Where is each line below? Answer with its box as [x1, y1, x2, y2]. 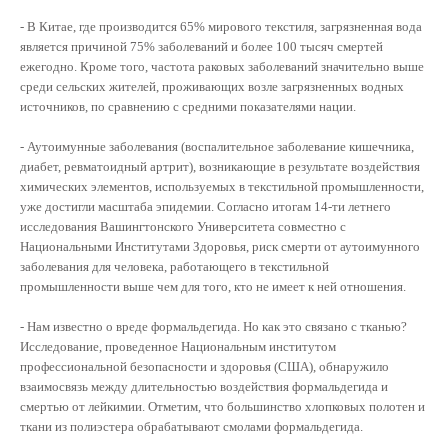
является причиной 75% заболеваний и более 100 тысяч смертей [20, 38, 383, 54]
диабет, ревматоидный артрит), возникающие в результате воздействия [20, 158, 420, 174]
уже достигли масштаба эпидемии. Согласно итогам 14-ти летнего [20, 198, 391, 214]
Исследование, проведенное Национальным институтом [20, 338, 336, 354]
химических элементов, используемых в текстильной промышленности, [20, 178, 424, 194]
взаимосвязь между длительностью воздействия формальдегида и [20, 378, 388, 394]
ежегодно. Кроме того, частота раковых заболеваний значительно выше [20, 58, 424, 74]
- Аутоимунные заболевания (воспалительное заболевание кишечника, [20, 138, 414, 154]
